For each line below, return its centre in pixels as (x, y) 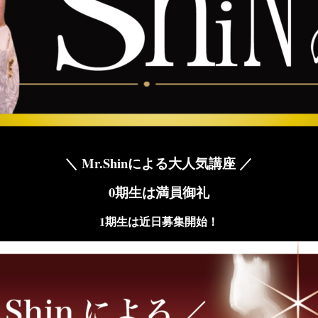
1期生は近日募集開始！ (159, 221)
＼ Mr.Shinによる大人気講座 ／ (159, 163)
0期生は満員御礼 (159, 192)
